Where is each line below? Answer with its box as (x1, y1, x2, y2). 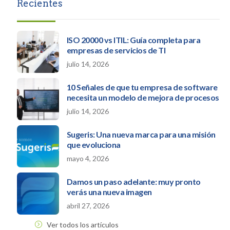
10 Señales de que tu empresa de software (66, 82, 218, 92)
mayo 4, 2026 (66, 154, 109, 163)
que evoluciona (66, 140, 121, 150)
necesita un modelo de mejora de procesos (66, 92, 219, 103)
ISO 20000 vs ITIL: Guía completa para (66, 35, 201, 45)
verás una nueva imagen (66, 187, 152, 197)
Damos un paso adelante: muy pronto (66, 177, 201, 187)
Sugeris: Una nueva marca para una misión (66, 129, 216, 140)
